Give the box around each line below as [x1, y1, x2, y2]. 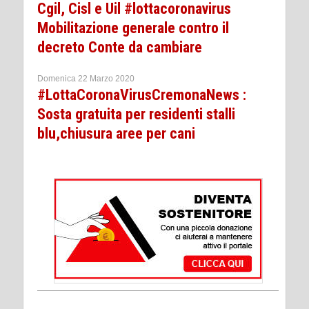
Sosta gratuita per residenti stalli [37, 105, 235, 123]
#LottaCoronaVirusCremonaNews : [37, 86, 246, 103]
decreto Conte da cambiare [37, 38, 202, 56]
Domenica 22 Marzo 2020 [37, 73, 134, 83]
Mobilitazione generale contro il [37, 19, 229, 37]
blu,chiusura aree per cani [37, 124, 195, 142]
